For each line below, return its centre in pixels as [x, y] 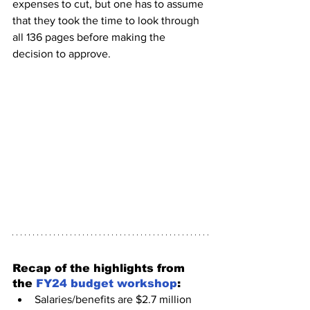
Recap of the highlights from [100, 268]
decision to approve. [63, 54]
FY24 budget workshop [107, 284]
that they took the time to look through [107, 21]
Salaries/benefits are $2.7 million [115, 300]
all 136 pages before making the [90, 37]
